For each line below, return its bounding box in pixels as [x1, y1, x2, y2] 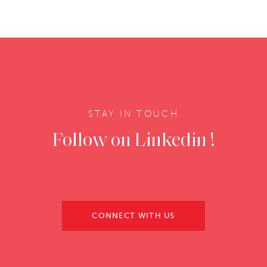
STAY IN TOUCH [88, 109, 179, 119]
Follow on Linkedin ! [52, 132, 215, 151]
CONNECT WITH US [92, 211, 175, 220]
